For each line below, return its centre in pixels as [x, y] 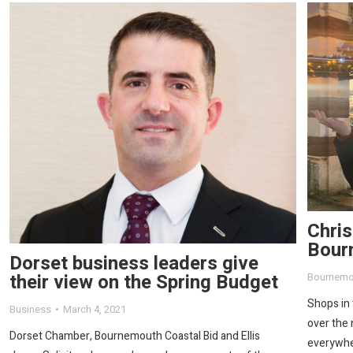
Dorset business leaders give [134, 263]
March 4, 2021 [95, 309]
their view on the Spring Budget [144, 282]
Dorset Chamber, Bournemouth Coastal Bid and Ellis [135, 336]
